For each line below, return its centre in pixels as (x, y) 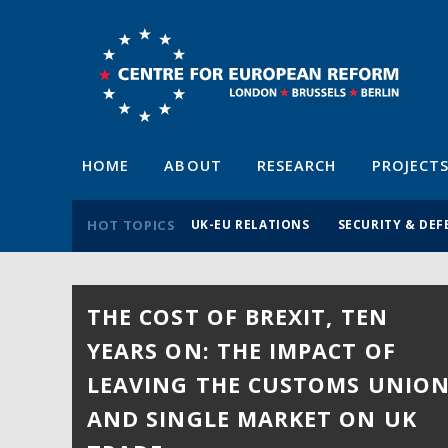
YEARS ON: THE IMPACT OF (241, 351)
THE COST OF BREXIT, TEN (237, 317)
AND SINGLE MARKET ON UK (252, 419)
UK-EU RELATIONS (250, 223)
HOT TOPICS (131, 224)
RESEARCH (296, 165)
